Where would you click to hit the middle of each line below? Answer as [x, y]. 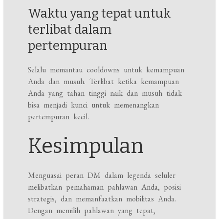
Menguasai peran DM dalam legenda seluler [102, 175]
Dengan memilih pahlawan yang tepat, [92, 211]
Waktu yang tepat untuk [99, 14]
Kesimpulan [86, 146]
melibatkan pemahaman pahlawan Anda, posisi [105, 187]
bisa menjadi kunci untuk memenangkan [94, 105]
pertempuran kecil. [59, 117]
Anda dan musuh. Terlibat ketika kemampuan [104, 82]
